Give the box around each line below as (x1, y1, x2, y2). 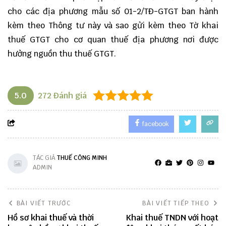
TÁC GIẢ (33, 153, 57, 162)
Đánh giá (51, 90, 87, 101)
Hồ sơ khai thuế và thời (8, 212, 94, 223)
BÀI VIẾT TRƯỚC (17, 199, 71, 207)
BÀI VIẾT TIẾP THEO (142, 199, 209, 207)
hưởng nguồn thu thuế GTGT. (8, 48, 116, 59)
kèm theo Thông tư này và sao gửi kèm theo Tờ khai (8, 20, 218, 31)
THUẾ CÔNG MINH (57, 153, 107, 162)
